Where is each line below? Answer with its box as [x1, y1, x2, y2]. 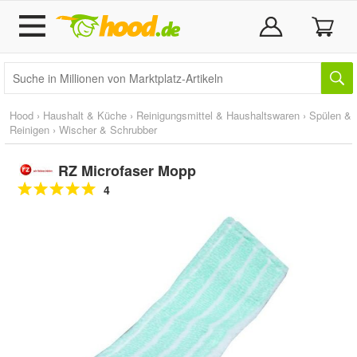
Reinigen [10, 122, 49, 137]
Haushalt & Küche [43, 108, 127, 123]
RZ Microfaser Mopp [57, 160, 196, 181]
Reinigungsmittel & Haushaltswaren [136, 108, 300, 123]
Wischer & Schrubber [59, 122, 157, 137]
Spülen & [309, 108, 351, 123]
